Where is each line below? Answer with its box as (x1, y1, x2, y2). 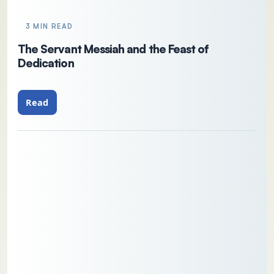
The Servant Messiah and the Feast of (17, 41, 209, 56)
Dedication (17, 55, 74, 70)
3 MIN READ (25, 22, 73, 31)
